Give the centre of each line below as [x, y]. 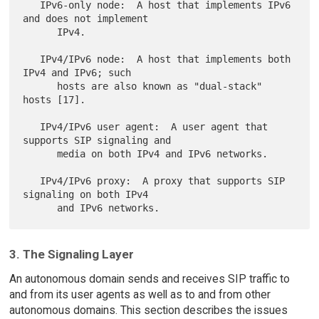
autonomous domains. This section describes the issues [148, 310]
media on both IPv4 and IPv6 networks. [40, 154]
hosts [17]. [54, 100]
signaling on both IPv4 [86, 195]
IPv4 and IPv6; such [77, 73]
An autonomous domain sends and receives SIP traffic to [149, 279]
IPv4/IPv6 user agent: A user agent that [32, 127]
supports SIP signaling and [97, 141]
